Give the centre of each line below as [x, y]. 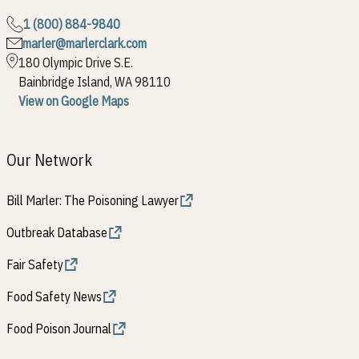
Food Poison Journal [59, 329]
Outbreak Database [57, 232]
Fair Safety [35, 264]
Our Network [49, 160]
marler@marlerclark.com [85, 43]
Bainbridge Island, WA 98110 [95, 82]
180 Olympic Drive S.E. [76, 63]
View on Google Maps [74, 101]
